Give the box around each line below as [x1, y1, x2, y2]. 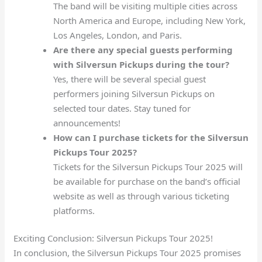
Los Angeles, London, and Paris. [53, 29, 182, 41]
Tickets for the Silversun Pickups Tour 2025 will [53, 160, 243, 173]
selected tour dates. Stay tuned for [53, 102, 191, 114]
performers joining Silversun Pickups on [53, 87, 215, 99]
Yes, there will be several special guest [53, 73, 206, 85]
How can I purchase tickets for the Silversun [53, 131, 249, 143]
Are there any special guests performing [53, 43, 233, 56]
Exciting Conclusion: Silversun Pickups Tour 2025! [13, 232, 213, 244]
